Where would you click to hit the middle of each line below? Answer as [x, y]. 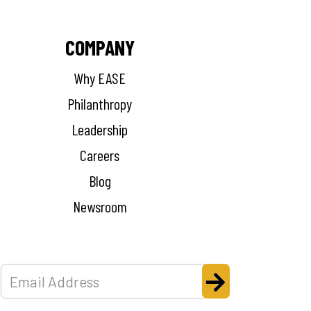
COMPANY [100, 48]
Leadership [100, 129]
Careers [100, 155]
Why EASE [100, 78]
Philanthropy [100, 104]
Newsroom [100, 207]
